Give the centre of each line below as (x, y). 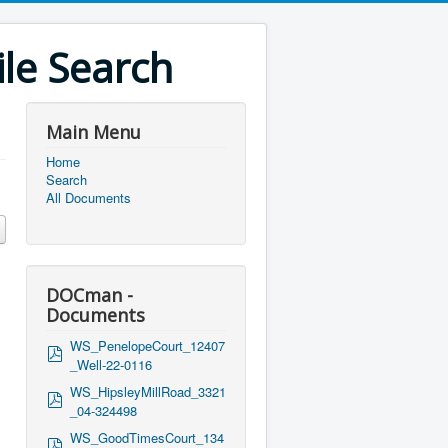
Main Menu (93, 132)
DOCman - (89, 295)
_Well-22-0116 (111, 364)
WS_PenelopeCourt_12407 (147, 345)
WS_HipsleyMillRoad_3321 (148, 391)
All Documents (88, 197)
